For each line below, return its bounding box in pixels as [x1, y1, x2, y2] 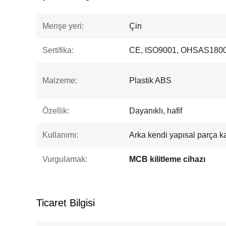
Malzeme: [42, 76, 77, 85]
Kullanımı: [42, 131, 78, 139]
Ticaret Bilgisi [36, 197, 95, 208]
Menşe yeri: [42, 22, 84, 30]
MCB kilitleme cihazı [129, 155, 205, 163]
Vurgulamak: [42, 155, 87, 163]
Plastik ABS [129, 76, 172, 85]
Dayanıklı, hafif [129, 106, 182, 115]
